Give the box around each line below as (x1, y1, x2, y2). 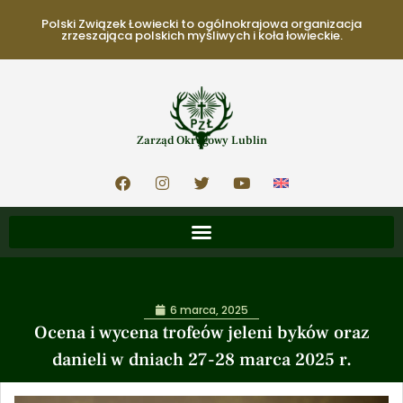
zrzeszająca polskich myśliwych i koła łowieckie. (60, 27, 343, 44)
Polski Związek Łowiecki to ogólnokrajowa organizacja (41, 15, 362, 32)
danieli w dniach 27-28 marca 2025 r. (51, 348, 352, 372)
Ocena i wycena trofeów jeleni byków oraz (33, 321, 370, 345)
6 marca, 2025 (170, 302, 248, 318)
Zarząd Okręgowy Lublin (136, 133, 267, 148)
